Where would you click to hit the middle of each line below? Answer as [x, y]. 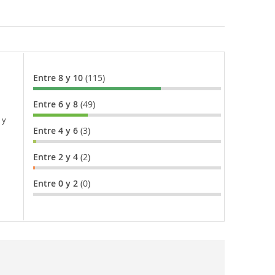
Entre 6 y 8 [56, 104]
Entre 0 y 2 [56, 184]
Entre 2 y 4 [56, 157]
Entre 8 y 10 [59, 78]
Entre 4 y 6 [56, 131]
